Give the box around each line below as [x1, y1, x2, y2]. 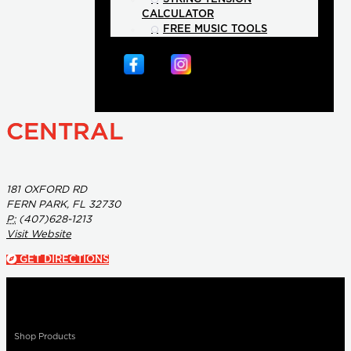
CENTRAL [6, 121, 124, 145]
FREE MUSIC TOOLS [163, 24, 267, 35]
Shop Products [14, 332, 75, 342]
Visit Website [6, 230, 71, 241]
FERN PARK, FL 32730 [6, 200, 121, 211]
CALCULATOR [142, 9, 214, 20]
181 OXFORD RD [6, 185, 87, 196]
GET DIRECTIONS [16, 255, 109, 266]
